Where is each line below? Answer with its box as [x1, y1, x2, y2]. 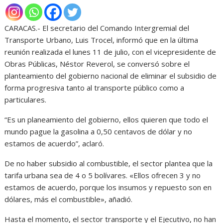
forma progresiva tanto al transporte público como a [4, 82, 185, 93]
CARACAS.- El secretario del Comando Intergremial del [4, 22, 190, 33]
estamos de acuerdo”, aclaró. [4, 138, 105, 148]
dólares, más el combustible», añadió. [4, 194, 133, 204]
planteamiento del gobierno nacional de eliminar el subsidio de [4, 70, 217, 81]
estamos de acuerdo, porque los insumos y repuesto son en [4, 182, 212, 192]
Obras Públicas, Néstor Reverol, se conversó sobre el [4, 58, 190, 69]
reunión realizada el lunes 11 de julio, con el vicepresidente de [4, 46, 217, 57]
